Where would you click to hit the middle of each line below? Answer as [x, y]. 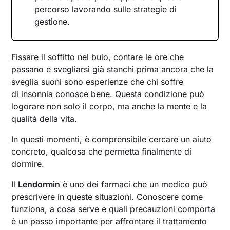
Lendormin [39, 184]
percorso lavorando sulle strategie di [106, 9]
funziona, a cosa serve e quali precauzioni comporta [113, 209]
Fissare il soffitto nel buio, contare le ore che [98, 57]
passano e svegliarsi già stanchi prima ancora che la [113, 69]
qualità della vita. [44, 119]
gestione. [52, 22]
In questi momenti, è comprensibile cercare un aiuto [112, 139]
